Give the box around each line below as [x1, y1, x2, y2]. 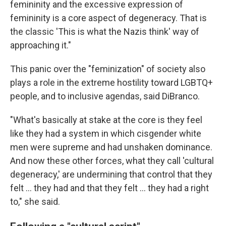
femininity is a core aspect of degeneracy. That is [10, 13, 207, 23]
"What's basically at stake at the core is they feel [10, 115, 202, 125]
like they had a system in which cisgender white [10, 128, 201, 139]
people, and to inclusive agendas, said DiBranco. [10, 91, 200, 101]
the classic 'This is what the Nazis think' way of [10, 26, 199, 37]
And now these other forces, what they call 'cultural [10, 155, 214, 166]
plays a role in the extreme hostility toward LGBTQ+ [10, 77, 213, 88]
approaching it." [10, 40, 71, 50]
